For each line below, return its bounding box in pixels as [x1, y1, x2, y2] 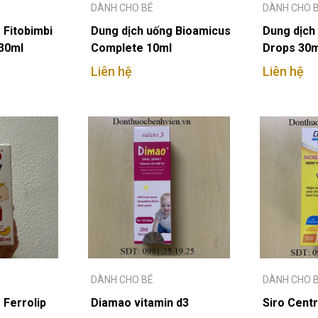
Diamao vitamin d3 [91, 296, 189, 309]
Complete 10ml [91, 41, 172, 55]
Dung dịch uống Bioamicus [91, 24, 231, 38]
